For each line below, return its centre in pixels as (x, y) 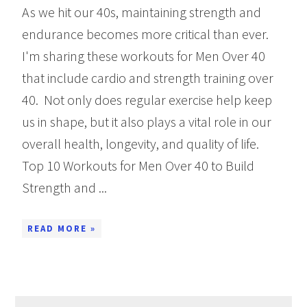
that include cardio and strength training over (148, 78)
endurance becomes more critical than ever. (146, 34)
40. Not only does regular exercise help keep (147, 100)
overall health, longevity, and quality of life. (142, 144)
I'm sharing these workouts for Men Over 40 (144, 56)
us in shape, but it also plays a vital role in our (147, 122)
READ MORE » (62, 229)
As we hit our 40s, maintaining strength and (142, 12)
